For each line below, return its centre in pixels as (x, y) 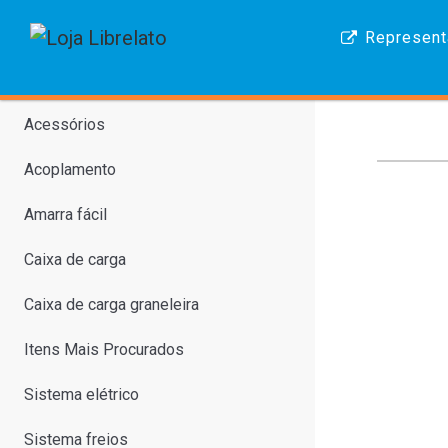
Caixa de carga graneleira (111, 304)
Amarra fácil (65, 214)
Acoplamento (70, 169)
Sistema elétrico (81, 394)
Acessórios (64, 124)
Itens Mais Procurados (104, 349)
